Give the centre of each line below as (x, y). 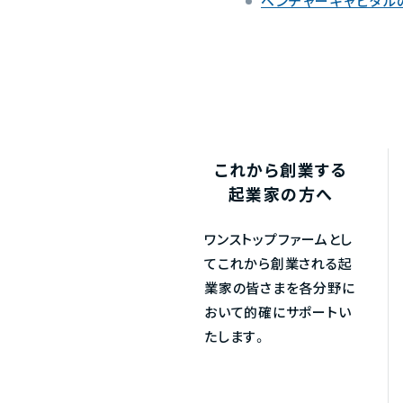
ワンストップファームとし (278, 241)
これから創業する (281, 172)
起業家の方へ (281, 197)
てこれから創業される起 (278, 265)
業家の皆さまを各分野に (280, 290)
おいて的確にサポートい (278, 314)
